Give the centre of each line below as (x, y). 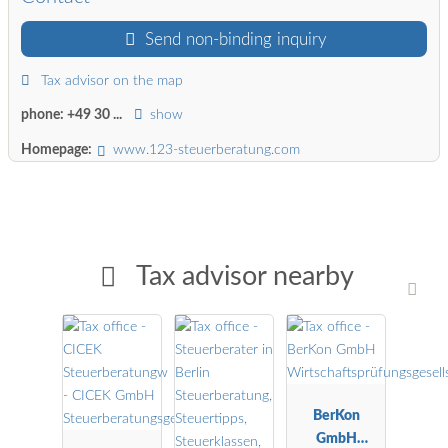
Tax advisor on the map (109, 80)
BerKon (336, 415)
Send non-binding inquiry (233, 40)
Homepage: (56, 149)
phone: (44, 115)
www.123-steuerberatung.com (206, 149)
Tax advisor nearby (244, 277)
